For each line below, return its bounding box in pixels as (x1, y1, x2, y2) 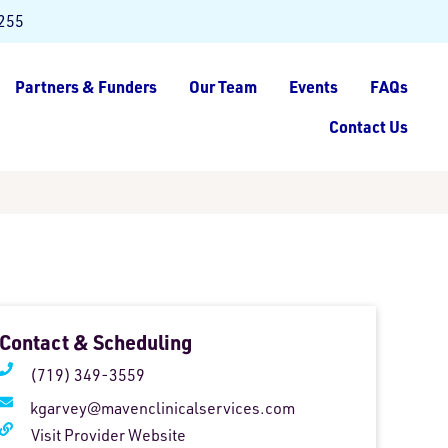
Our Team (189, 76, 257, 97)
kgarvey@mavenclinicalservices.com (29, 398, 295, 419)
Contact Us (329, 116, 408, 137)
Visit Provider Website (30, 425, 186, 446)
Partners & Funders (15, 76, 157, 97)
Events (289, 76, 338, 97)
